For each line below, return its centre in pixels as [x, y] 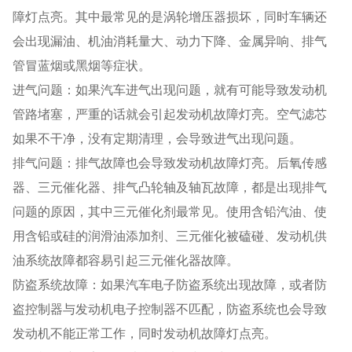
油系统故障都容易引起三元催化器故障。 [126, 260]
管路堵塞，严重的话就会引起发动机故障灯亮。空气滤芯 [170, 114]
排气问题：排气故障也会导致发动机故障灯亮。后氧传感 [170, 162]
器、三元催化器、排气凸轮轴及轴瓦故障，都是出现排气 [170, 187]
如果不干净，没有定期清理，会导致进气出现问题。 [158, 138]
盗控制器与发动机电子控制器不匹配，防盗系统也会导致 [170, 308]
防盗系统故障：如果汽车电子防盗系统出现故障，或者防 [170, 284]
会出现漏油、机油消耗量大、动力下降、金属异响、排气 [170, 40]
